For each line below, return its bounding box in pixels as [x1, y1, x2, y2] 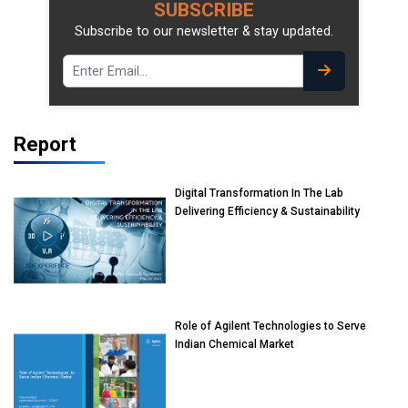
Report [14, 133, 76, 157]
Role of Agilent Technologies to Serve [175, 319, 367, 332]
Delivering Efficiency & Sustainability [175, 205, 361, 219]
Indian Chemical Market [175, 337, 295, 351]
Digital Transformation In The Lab [175, 187, 344, 200]
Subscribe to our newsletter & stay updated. [75, 24, 333, 40]
